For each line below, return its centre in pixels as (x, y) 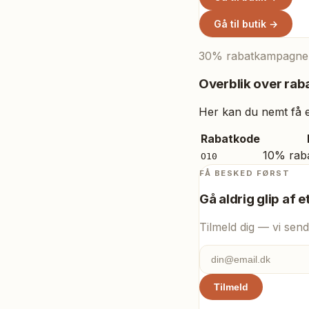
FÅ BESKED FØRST (245, 173)
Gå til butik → (246, 24)
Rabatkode (230, 138)
